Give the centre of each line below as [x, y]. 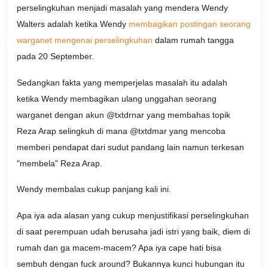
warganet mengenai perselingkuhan [85, 40]
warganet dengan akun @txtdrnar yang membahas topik [124, 115]
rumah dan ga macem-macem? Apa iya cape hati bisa [119, 248]
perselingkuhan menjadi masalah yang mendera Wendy [122, 7]
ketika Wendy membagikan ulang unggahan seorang [117, 98]
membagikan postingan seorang [190, 24]
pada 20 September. [55, 56]
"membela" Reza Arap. [60, 163]
